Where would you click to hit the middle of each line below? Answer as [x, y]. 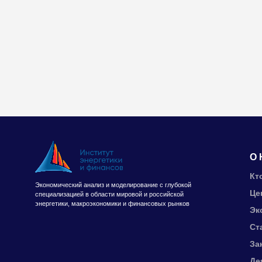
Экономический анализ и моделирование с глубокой [113, 185]
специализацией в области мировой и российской [109, 194]
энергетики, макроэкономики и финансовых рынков [112, 204]
